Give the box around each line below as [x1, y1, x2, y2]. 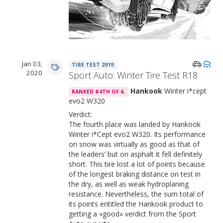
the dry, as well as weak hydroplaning [69, 179, 189, 189]
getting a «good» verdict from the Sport [69, 209, 196, 219]
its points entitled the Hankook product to [69, 199, 203, 209]
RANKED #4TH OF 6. [72, 88, 125, 95]
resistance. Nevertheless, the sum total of [69, 189, 204, 199]
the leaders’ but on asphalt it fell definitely [69, 149, 202, 159]
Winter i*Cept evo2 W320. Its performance [69, 129, 206, 139]
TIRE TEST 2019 [72, 61, 114, 68]
